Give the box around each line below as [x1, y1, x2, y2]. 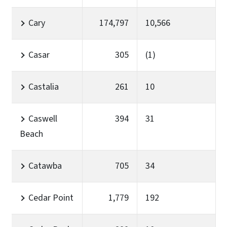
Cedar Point [28, 191, 73, 204]
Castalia [28, 80, 59, 93]
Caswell [28, 112, 57, 125]
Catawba [28, 159, 62, 172]
